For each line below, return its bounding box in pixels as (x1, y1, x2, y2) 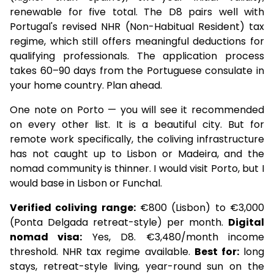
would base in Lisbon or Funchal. (10, 176, 162, 190)
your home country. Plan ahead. (10, 78, 162, 92)
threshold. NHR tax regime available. (10, 245, 194, 259)
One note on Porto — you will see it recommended (10, 103, 264, 117)
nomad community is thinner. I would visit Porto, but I (10, 161, 264, 176)
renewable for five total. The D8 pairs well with (10, 5, 264, 19)
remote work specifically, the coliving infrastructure (10, 132, 264, 146)
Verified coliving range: (10, 201, 136, 215)
